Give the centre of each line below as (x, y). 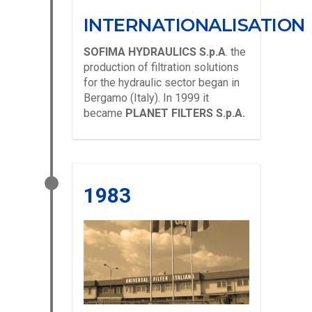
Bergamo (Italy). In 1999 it (146, 98)
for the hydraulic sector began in (162, 83)
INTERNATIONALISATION (194, 25)
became (104, 114)
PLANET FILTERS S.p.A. (185, 114)
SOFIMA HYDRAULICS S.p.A (155, 52)
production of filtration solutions (161, 68)
